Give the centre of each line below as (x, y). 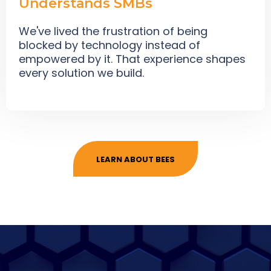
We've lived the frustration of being (113, 31)
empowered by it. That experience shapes (132, 59)
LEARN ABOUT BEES (135, 159)
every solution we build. (81, 73)
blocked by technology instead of (109, 45)
